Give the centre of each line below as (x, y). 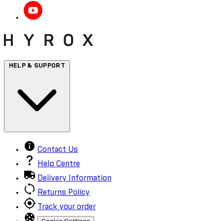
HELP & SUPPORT (37, 66)
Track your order (67, 206)
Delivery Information (74, 178)
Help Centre (59, 164)
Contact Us (58, 149)
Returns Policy (64, 192)
